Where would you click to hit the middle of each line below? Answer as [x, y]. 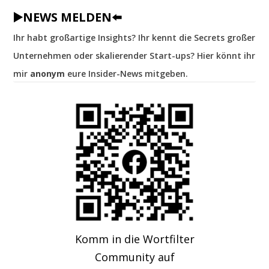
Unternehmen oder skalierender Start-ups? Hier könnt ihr [134, 56]
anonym [48, 74]
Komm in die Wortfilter [134, 239]
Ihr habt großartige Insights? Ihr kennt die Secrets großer [134, 38]
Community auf [134, 257]
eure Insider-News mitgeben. [127, 74]
